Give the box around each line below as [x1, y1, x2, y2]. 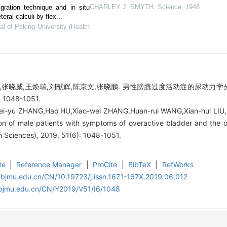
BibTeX [128, 160, 151, 169]
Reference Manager [16, 160, 82, 169]
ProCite [93, 160, 118, 169]
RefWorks [162, 160, 194, 169]
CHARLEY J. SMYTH [90, 3, 154, 11]
